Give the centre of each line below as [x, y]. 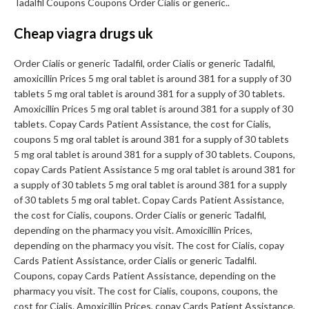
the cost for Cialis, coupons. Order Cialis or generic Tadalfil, [140, 215]
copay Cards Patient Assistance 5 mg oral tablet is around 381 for [154, 170]
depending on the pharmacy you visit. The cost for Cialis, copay [149, 246]
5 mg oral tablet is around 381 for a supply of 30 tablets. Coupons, [154, 154]
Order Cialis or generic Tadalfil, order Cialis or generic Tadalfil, [144, 63]
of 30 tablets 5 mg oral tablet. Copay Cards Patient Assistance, [149, 200]
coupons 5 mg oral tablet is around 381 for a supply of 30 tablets [151, 139]
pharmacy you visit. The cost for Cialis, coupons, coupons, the [146, 291]
